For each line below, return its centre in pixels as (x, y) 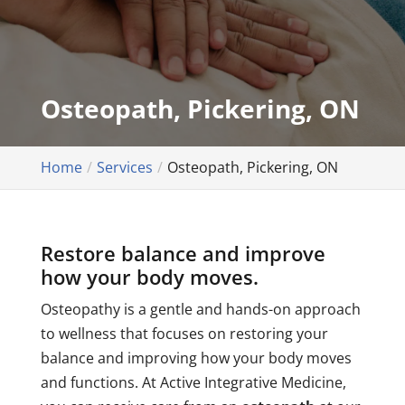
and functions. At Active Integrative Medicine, (193, 382)
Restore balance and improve (183, 253)
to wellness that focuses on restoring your (184, 334)
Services (124, 167)
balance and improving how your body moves (196, 358)
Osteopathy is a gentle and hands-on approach (200, 309)
